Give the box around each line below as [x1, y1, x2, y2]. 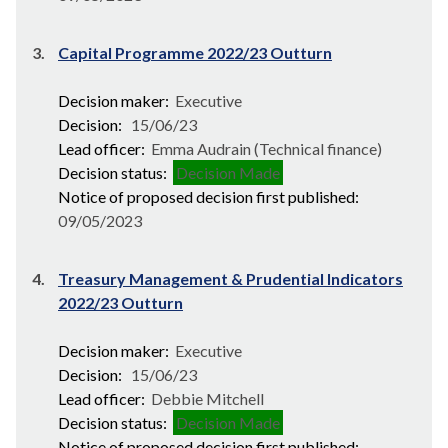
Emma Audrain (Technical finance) [148, 139, 382, 158]
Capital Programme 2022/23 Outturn [58, 43, 332, 62]
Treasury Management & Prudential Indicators [58, 269, 403, 288]
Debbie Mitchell [148, 389, 264, 408]
